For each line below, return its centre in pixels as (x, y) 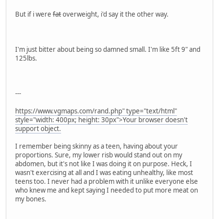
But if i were (34, 14)
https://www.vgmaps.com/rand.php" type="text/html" (96, 111)
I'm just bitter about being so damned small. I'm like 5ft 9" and (108, 49)
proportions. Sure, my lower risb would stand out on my (99, 155)
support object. (38, 128)
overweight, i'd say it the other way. (115, 14)
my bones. (31, 199)
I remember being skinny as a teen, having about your (97, 146)
